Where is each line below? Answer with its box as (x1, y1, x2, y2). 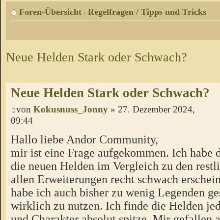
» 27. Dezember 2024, (108, 104, 195, 115)
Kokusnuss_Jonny (33, 104, 108, 115)
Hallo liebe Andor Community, (11, 132, 158, 146)
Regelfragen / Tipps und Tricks (88, 7, 206, 17)
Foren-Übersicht (19, 7, 82, 17)
